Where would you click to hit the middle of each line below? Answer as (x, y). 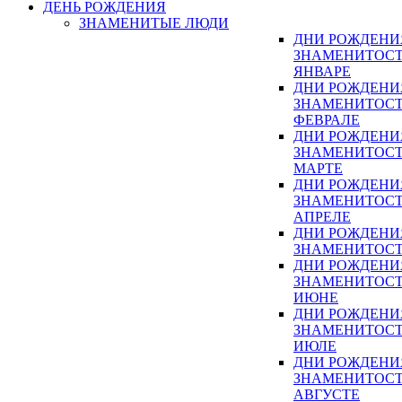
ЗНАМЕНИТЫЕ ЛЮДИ (154, 23)
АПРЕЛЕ (322, 217)
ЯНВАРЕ (322, 72)
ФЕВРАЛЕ (327, 120)
